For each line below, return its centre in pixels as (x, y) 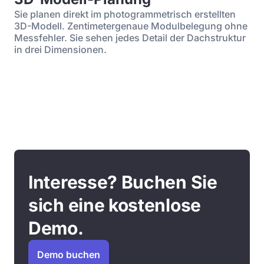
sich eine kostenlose (115, 205)
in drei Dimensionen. (60, 49)
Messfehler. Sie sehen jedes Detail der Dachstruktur (130, 38)
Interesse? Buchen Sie (123, 182)
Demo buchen (69, 255)
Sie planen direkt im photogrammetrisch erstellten (125, 14)
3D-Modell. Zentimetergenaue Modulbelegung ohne (131, 26)
